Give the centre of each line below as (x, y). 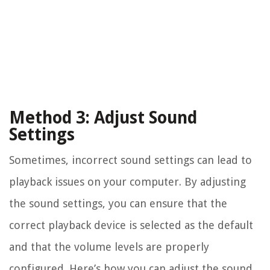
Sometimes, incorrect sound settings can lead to (130, 160)
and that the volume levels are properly (109, 246)
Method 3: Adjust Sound (103, 118)
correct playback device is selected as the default (131, 225)
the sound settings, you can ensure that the (118, 203)
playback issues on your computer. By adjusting (127, 181)
